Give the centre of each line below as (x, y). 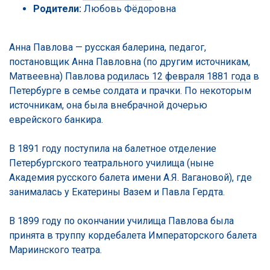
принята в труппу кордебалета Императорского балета (133, 235)
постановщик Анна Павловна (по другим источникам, (130, 61)
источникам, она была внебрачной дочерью (108, 105)
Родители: (57, 8)
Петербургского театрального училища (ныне (111, 163)
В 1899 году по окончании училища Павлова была (121, 221)
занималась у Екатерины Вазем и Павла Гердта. (117, 192)
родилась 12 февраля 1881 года (179, 76)
